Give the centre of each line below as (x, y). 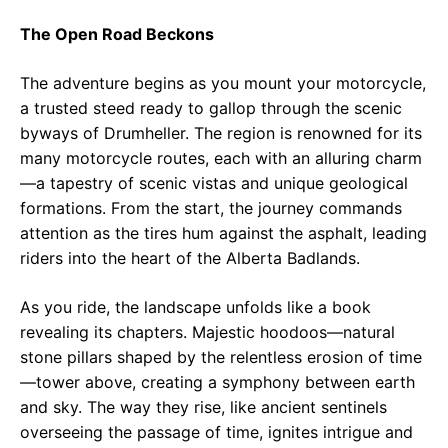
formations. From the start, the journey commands (211, 208)
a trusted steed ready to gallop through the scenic (211, 108)
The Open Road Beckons (117, 34)
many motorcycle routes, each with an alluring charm (221, 158)
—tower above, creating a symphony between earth (217, 382)
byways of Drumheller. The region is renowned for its (221, 133)
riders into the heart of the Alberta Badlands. (190, 258)
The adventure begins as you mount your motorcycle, (223, 83)
